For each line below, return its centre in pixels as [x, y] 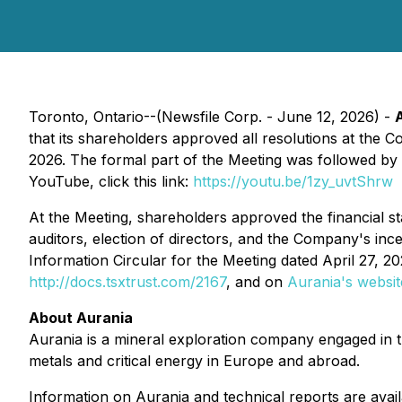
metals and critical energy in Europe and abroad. [194, 361]
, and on [257, 282]
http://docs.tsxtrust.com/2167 [127, 282]
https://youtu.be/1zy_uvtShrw [293, 181]
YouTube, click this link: [111, 181]
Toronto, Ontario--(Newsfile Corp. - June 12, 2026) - [212, 117]
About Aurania [81, 318]
